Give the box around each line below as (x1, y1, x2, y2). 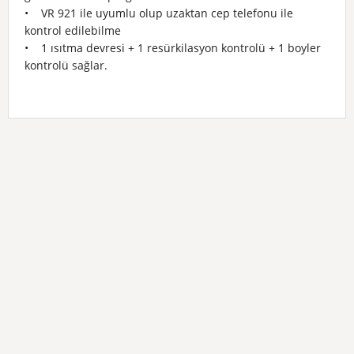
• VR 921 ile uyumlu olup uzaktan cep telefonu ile (24, 6, 293, 21)
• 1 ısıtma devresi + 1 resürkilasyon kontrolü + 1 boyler (24, 40, 321, 55)
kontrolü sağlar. (24, 58, 107, 73)
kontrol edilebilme (24, 23, 121, 38)
